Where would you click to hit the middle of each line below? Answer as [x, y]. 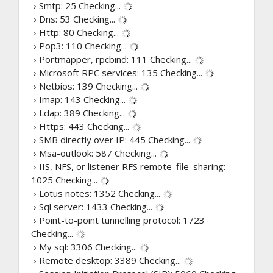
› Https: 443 [59, 126]
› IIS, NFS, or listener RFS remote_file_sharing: [128, 166]
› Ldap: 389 [57, 112]
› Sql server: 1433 [71, 206]
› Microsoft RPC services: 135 [96, 72]
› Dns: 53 [52, 19]
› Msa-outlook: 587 [73, 153]
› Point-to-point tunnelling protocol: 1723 [118, 220]
